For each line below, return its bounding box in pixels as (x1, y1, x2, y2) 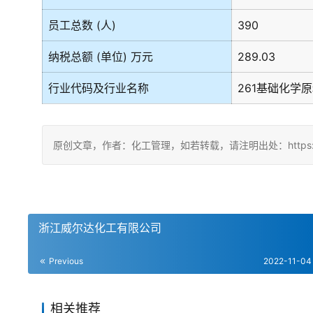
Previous (47, 256, 83, 266)
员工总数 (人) (48, 18, 116, 32)
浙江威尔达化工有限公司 (38, 221, 161, 235)
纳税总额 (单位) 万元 (48, 50, 153, 64)
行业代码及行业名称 (48, 81, 149, 95)
